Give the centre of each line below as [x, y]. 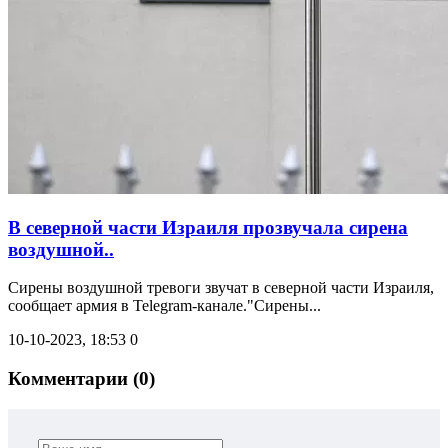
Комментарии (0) [81, 378]
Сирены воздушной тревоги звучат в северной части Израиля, [221, 288]
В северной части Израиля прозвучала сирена [208, 227]
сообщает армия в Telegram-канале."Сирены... [164, 306]
